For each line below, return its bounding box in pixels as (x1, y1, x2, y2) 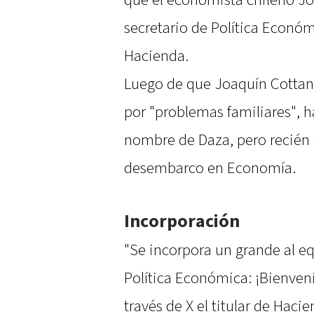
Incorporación (124, 210, 240, 234)
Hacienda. (124, 46, 189, 67)
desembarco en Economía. (124, 158, 296, 179)
